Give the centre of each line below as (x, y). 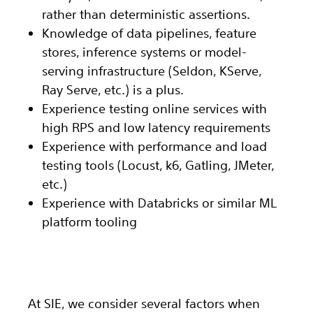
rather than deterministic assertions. (146, 14)
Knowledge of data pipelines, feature (149, 33)
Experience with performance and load (154, 146)
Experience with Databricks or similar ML (159, 203)
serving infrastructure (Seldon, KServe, (152, 71)
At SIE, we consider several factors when (144, 304)
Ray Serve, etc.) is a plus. (113, 90)
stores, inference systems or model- (144, 52)
